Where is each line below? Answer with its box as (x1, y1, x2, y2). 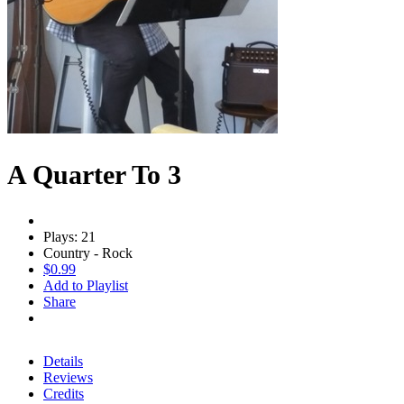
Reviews (43, 369, 93, 385)
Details (43, 353, 83, 369)
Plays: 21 (43, 228, 96, 244)
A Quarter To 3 (7, 159, 181, 189)
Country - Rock (43, 244, 133, 261)
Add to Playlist (43, 277, 128, 293)
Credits (43, 385, 84, 401)
